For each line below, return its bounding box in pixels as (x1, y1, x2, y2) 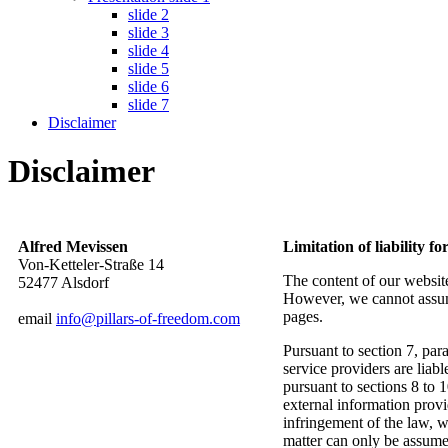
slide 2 (128, 6, 169, 23)
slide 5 (128, 60, 169, 77)
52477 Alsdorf (18, 273, 109, 291)
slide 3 (128, 24, 169, 41)
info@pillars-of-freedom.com (56, 309, 240, 327)
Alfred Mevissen (18, 237, 128, 255)
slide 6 (128, 78, 169, 95)
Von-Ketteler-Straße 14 (18, 255, 164, 273)
